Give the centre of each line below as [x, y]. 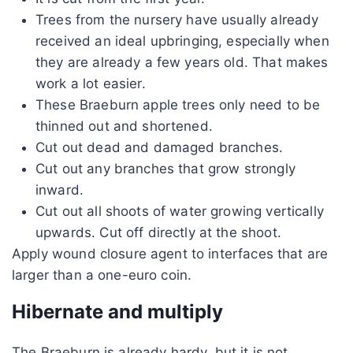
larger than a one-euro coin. [102, 275]
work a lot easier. [91, 83]
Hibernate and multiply [117, 311]
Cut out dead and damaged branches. [160, 147]
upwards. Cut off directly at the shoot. [158, 232]
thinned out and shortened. [124, 126]
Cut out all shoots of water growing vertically [180, 211]
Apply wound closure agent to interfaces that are [170, 253]
